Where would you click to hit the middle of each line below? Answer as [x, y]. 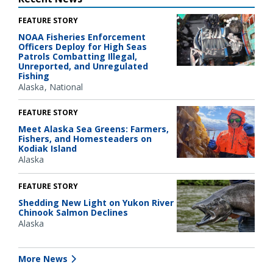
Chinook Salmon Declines [73, 213]
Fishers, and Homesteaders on [85, 138]
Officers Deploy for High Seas [83, 46]
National [66, 87]
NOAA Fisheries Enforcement [82, 37]
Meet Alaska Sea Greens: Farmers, [94, 129]
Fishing [34, 76]
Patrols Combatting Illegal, [78, 56]
